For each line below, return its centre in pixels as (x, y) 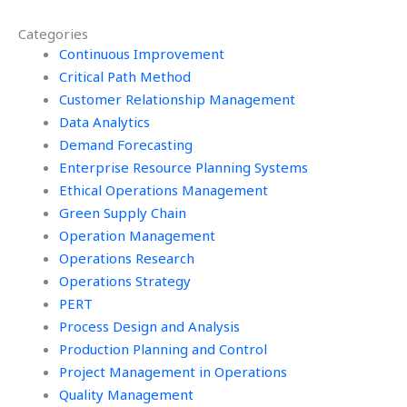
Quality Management (126, 395)
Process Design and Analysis (149, 327)
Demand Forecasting (126, 145)
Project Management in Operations (173, 372)
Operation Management (137, 236)
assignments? (225, 35)
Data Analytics (104, 122)
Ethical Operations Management (164, 190)
